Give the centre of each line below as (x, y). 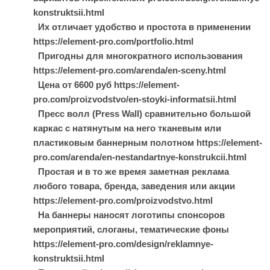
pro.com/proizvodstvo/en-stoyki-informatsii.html (135, 99)
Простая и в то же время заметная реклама (131, 171)
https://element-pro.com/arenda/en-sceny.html (130, 70)
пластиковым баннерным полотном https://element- (148, 143)
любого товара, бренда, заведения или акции (134, 186)
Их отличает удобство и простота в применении (142, 27)
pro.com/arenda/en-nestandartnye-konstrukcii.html (140, 157)
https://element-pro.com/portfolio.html (113, 41)
